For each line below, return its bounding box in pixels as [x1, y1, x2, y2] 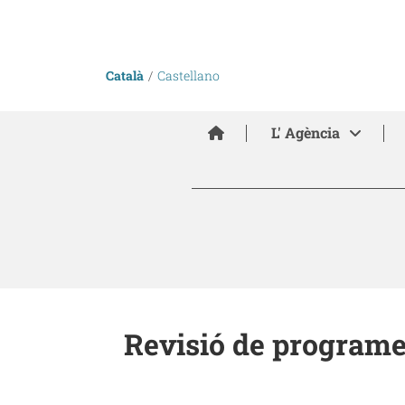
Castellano [157, 67, 220, 84]
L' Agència [270, 123, 340, 142]
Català [106, 67, 144, 84]
